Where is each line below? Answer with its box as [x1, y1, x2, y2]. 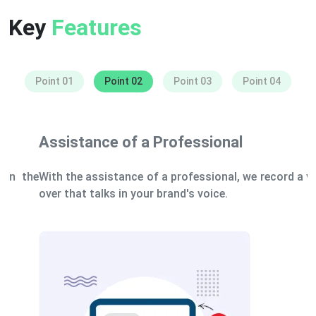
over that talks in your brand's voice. [8, 186, 197, 200]
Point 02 [104, 75, 142, 87]
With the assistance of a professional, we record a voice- [8, 169, 308, 183]
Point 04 [243, 75, 281, 87]
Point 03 [174, 75, 212, 87]
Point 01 [35, 75, 73, 87]
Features [51, 13, 142, 41]
